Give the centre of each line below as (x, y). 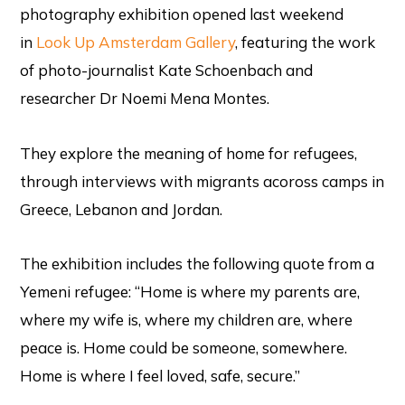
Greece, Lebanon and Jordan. (122, 209)
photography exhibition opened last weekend (182, 14)
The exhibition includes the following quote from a (198, 264)
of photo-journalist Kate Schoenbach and (167, 70)
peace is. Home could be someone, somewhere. (184, 348)
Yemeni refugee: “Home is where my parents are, (190, 292)
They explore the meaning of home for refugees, (189, 153)
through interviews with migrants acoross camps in (202, 181)
